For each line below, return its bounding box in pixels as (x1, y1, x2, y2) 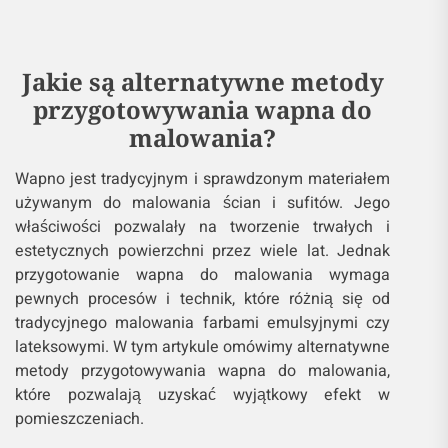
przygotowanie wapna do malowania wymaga (15, 262, 391, 287)
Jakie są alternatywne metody (21, 64, 384, 98)
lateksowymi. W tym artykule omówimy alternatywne (15, 334, 391, 359)
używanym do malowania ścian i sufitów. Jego (15, 190, 391, 215)
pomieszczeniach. (15, 406, 144, 431)
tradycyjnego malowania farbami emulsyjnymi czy (15, 310, 391, 335)
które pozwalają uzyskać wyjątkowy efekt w (15, 382, 391, 407)
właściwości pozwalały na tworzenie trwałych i (15, 214, 391, 239)
